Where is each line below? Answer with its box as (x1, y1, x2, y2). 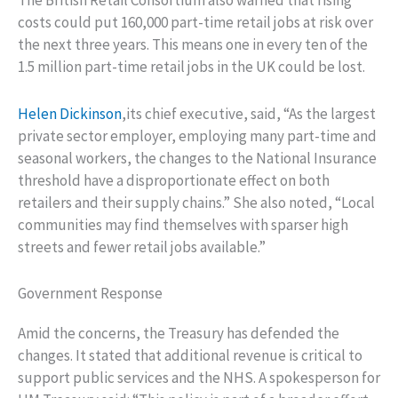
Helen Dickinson (18, 103, 122, 123)
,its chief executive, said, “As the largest (122, 103, 376, 123)
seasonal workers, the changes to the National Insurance (18, 147, 377, 168)
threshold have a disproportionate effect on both (18, 170, 330, 190)
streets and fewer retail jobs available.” (18, 236, 266, 257)
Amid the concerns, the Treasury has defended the (18, 322, 339, 343)
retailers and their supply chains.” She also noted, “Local (18, 192, 375, 212)
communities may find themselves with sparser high (18, 214, 348, 235)
